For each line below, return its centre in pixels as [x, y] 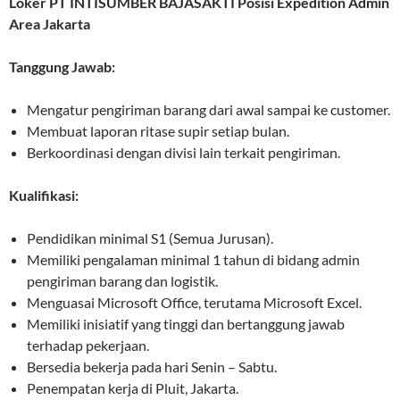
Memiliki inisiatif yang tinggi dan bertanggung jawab [186, 324]
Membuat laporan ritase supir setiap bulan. [158, 131]
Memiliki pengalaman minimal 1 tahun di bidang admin [193, 260]
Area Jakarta [50, 24]
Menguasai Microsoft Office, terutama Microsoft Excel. [194, 303]
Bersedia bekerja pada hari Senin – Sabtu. [152, 367]
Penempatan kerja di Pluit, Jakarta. [133, 388]
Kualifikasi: [44, 196]
